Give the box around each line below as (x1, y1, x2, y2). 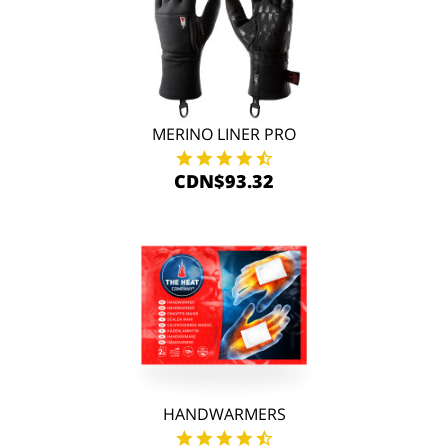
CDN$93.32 (174, 169, 274, 193)
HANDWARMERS (162, 403, 286, 425)
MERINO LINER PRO (152, 123, 296, 145)
